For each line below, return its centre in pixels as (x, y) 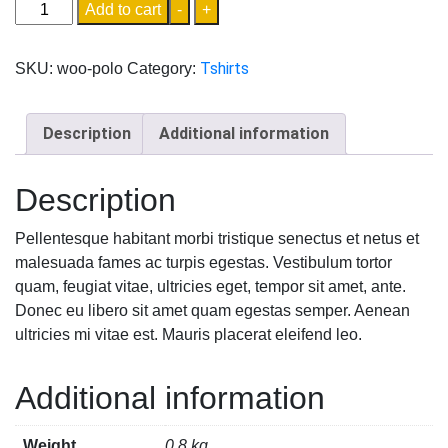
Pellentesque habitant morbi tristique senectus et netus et (217, 238)
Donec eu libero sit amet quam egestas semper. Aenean (212, 310)
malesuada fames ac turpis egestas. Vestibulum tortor (203, 262)
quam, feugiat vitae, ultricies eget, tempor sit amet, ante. (210, 286)
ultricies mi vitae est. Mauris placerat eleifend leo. (188, 334)
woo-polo (90, 68)
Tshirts (224, 68)
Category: (163, 68)
